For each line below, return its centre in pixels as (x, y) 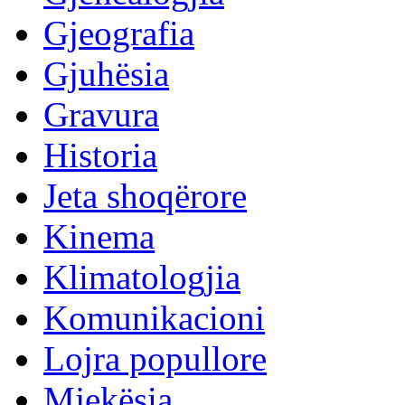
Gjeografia (119, 33)
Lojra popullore (155, 358)
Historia (100, 155)
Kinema (99, 236)
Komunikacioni (154, 318)
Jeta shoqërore (145, 196)
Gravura (101, 114)
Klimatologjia (142, 277)
